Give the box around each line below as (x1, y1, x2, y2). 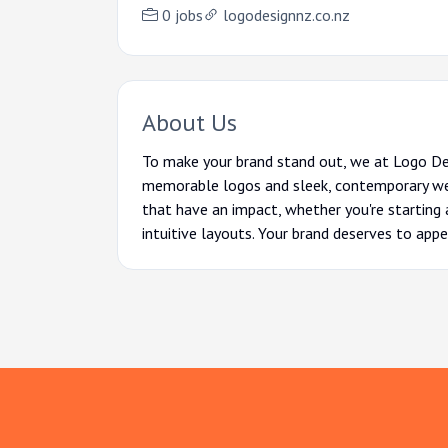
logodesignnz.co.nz (223, 5, 350, 25)
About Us (142, 107, 237, 138)
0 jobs (162, 5, 203, 25)
